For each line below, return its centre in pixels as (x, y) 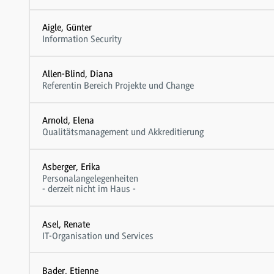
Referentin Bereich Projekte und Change (118, 86)
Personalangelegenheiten (90, 179)
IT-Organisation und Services (98, 236)
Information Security (82, 39)
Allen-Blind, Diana (77, 74)
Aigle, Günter (67, 28)
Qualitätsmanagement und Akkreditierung (123, 132)
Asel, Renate (66, 224)
